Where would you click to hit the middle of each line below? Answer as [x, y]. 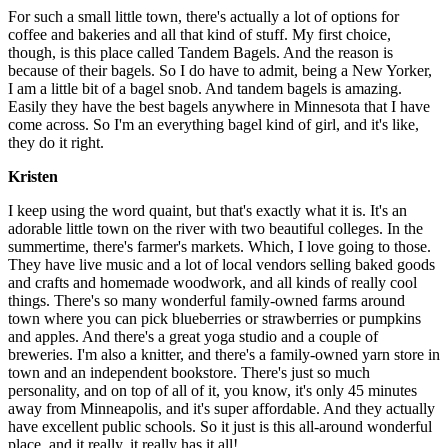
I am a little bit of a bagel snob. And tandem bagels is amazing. [205, 88]
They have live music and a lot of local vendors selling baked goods [221, 264]
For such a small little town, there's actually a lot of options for [203, 16]
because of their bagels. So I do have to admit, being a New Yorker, [220, 70]
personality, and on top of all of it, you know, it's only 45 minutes [212, 390]
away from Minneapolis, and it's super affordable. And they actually [221, 408]
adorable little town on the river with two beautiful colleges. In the [215, 228]
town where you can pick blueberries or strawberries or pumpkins [214, 318]
